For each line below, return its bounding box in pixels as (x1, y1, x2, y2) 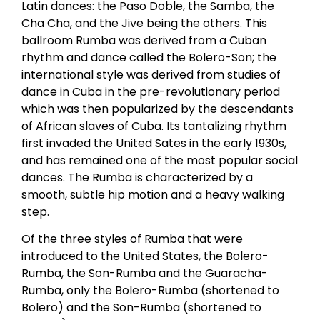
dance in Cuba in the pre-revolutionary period (21, 83, 280, 100)
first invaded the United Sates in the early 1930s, (21, 134, 286, 151)
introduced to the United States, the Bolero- (21, 248, 269, 265)
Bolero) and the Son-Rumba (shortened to (21, 299, 261, 316)
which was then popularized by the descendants (21, 100, 294, 117)
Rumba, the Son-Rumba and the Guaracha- (21, 265, 268, 282)
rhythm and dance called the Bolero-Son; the (21, 49, 276, 66)
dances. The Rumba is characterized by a (21, 169, 253, 186)
